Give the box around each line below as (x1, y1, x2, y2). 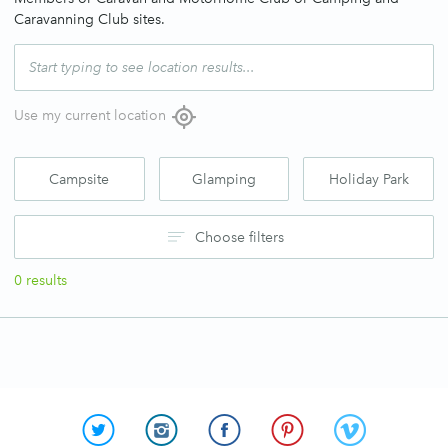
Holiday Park (328, 170, 409, 188)
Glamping (192, 170, 256, 188)
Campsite (49, 170, 110, 188)
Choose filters (195, 228, 284, 246)
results (22, 272, 67, 289)
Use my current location (14, 107, 166, 125)
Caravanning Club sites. (14, 11, 165, 28)
